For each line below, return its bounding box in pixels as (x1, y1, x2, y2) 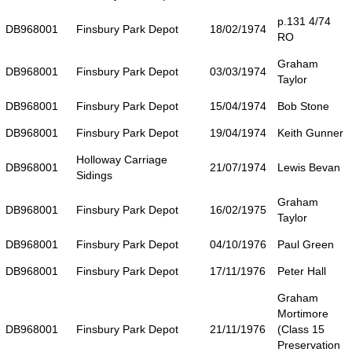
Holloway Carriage (76, 152, 167, 166)
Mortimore (277, 306, 328, 320)
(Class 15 (277, 322, 324, 335)
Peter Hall (277, 264, 326, 277)
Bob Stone (277, 99, 329, 112)
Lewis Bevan (277, 160, 340, 174)
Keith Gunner (277, 126, 343, 139)
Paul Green (277, 237, 334, 251)
